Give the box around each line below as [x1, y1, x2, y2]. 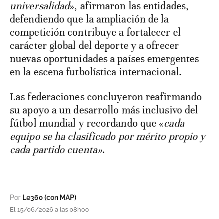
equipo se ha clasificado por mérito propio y [10, 130, 206, 143]
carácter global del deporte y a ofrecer [10, 39, 179, 52]
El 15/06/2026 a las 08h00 [10, 206, 89, 214]
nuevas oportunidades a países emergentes [10, 52, 199, 66]
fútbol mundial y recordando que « [10, 117, 164, 130]
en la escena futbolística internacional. [10, 66, 182, 79]
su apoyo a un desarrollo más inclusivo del [10, 104, 198, 117]
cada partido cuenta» [10, 143, 103, 156]
